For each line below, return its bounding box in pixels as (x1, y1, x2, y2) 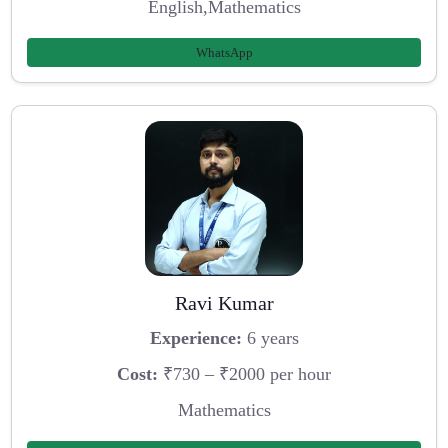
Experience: (149, 328, 242, 349)
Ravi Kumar (174, 291, 274, 314)
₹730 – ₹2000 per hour (158, 364, 331, 385)
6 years (241, 328, 299, 349)
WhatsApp (195, 44, 253, 60)
